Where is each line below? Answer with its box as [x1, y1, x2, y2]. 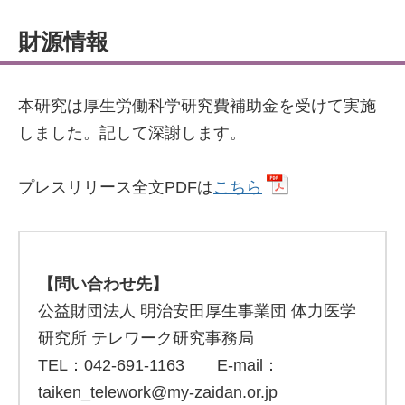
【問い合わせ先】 [38, 275, 168, 293]
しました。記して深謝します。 [18, 124, 246, 142]
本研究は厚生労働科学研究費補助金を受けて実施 [18, 97, 376, 115]
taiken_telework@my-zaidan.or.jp [38, 383, 278, 401]
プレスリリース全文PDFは [18, 178, 213, 197]
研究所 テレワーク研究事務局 [38, 329, 254, 347]
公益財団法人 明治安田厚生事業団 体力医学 [38, 302, 356, 320]
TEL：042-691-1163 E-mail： [38, 356, 279, 374]
